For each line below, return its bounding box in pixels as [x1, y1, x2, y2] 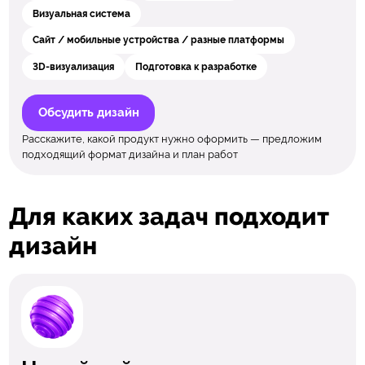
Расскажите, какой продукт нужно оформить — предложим [22, 132, 323, 145]
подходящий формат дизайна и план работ [22, 147, 239, 161]
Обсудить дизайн [37, 104, 139, 120]
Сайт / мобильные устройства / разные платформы [33, 34, 285, 46]
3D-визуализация [33, 60, 115, 73]
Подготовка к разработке [134, 60, 257, 73]
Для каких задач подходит [8, 201, 329, 231]
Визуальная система [33, 7, 131, 20]
